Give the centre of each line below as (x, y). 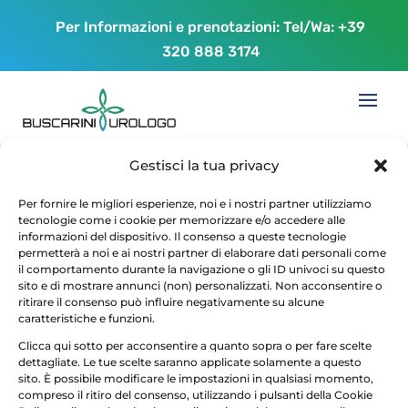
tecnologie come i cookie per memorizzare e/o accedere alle (182, 220)
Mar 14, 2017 (229, 245)
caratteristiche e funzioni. (87, 318)
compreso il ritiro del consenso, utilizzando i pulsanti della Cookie (195, 395)
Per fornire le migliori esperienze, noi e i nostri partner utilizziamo (195, 204)
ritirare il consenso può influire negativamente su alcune (171, 302)
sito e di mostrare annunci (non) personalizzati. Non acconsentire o (200, 286)
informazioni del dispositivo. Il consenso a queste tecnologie (182, 236)
